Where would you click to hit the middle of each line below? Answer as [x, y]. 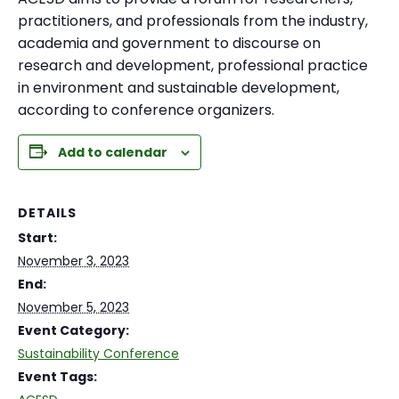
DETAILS [47, 212]
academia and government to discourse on [169, 43]
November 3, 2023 [73, 261]
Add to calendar [113, 152]
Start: [37, 237]
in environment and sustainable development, [179, 87]
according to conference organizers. [146, 110]
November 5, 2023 [73, 307]
